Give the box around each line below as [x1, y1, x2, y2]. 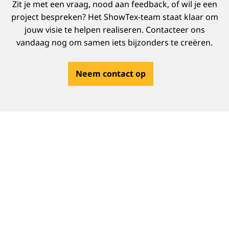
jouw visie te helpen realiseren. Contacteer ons [24, 24, 205, 35]
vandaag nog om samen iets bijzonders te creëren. [16, 37, 213, 48]
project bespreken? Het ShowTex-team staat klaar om [11, 11, 218, 22]
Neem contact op [76, 68, 146, 79]
